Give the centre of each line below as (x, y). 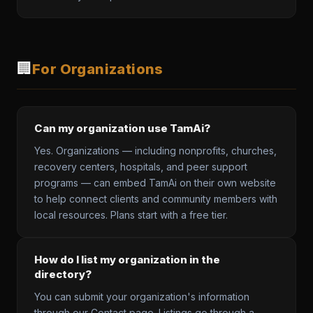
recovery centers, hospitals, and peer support (141, 167)
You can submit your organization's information (142, 297)
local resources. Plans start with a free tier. (131, 215)
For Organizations (98, 69)
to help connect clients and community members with (156, 199)
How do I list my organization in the (127, 260)
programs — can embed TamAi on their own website (155, 183)
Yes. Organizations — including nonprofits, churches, (155, 151)
